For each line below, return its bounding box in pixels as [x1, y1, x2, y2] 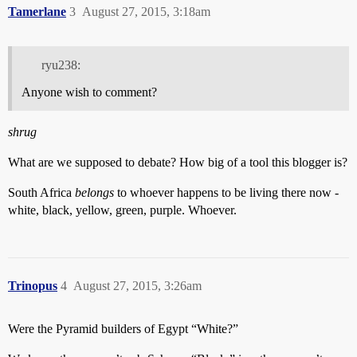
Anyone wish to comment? [22, 84, 157, 99]
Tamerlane [8, 5, 66, 18]
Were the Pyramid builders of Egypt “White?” [8, 321, 238, 335]
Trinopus [8, 278, 57, 292]
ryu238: [41, 57, 80, 72]
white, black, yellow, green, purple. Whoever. [8, 202, 237, 217]
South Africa [8, 185, 75, 199]
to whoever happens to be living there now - [114, 185, 339, 199]
